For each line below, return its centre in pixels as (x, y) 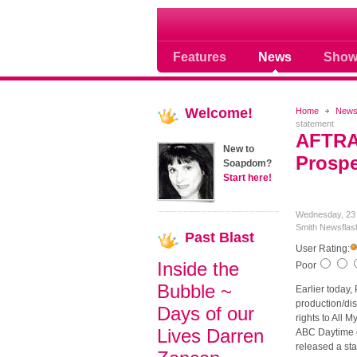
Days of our (206, 314)
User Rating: (322, 249)
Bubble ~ (194, 291)
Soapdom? (247, 163)
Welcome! (219, 113)
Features (200, 57)
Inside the (198, 269)
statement (314, 124)
